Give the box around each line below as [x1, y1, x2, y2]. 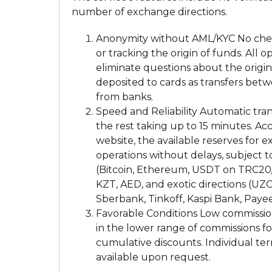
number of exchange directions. [72, 6, 227, 18]
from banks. [96, 91, 153, 103]
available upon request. [96, 251, 211, 263]
